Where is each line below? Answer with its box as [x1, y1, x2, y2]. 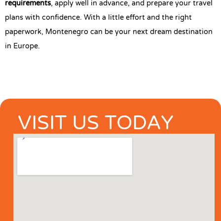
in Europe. [5, 37, 40, 56]
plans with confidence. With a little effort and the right [5, 8, 192, 28]
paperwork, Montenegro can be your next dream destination [5, 23, 213, 42]
